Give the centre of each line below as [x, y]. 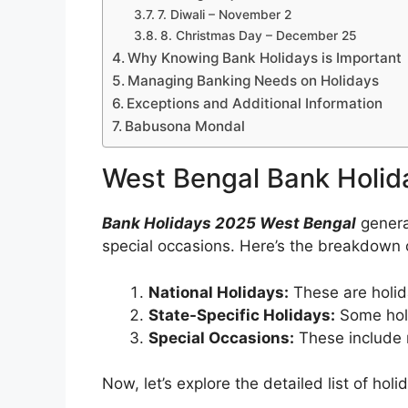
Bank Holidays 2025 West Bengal [229, 224]
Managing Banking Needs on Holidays [254, 81]
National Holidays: [219, 292]
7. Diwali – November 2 [224, 15]
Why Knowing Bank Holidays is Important [265, 58]
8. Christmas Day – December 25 [258, 36]
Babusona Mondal [185, 127]
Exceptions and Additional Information [255, 104]
